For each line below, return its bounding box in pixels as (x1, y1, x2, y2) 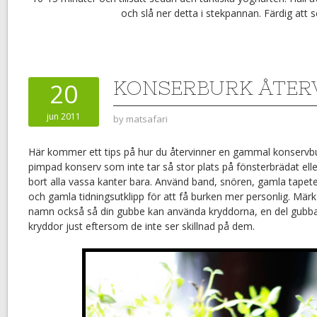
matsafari (126, 113, 168, 126)
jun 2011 (47, 110, 81, 123)
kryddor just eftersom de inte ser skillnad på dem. (28, 219, 255, 234)
